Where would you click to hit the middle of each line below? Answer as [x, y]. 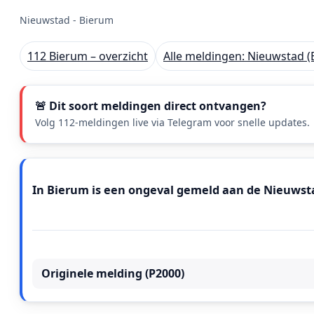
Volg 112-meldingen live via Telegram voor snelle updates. [172, 123]
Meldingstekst [100, 181]
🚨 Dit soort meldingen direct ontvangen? [151, 106]
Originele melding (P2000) [112, 274]
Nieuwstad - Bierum [67, 20]
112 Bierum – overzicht [88, 56]
